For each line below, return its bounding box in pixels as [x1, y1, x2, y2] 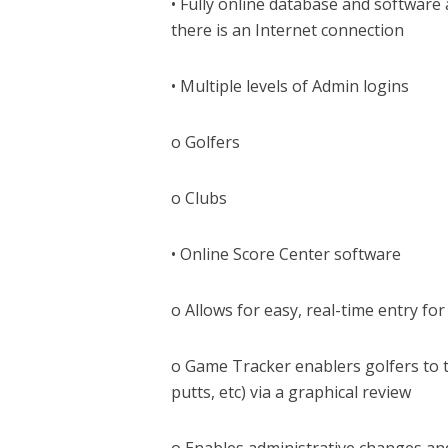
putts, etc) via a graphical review [170, 380, 411, 403]
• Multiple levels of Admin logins [170, 74, 409, 97]
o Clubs [170, 186, 227, 209]
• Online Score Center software [170, 242, 401, 265]
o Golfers [170, 130, 240, 153]
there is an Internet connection [170, 18, 404, 41]
